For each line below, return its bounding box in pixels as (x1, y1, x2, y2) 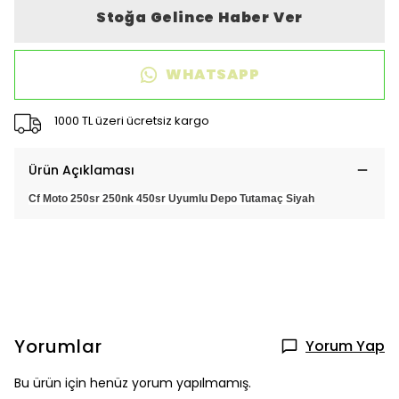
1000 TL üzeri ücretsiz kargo (53, 111, 209, 129)
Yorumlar (14, 334, 102, 359)
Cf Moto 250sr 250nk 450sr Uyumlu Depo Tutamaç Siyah (28, 192, 314, 205)
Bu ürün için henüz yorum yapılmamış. (14, 374, 251, 392)
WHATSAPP (166, 64, 260, 85)
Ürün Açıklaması (28, 161, 134, 179)
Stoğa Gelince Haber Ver (95, 7, 304, 28)
